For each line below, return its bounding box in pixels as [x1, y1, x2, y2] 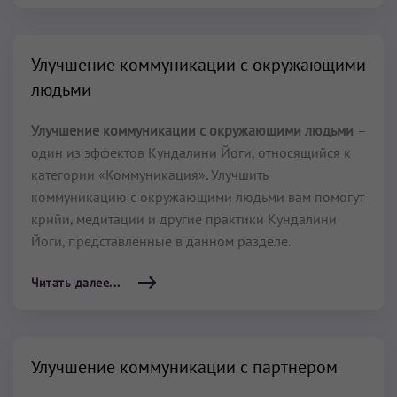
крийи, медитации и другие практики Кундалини [31, 210, 337, 228]
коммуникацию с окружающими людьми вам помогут [31, 188, 364, 206]
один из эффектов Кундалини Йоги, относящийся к [31, 144, 351, 161]
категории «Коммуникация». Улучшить [31, 166, 268, 183]
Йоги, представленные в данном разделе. [31, 232, 291, 250]
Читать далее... [31, 275, 121, 291]
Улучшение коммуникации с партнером [31, 355, 338, 378]
